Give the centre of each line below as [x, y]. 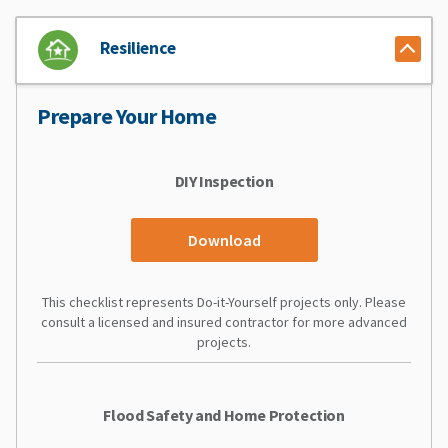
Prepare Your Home [127, 115]
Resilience [137, 47]
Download [224, 239]
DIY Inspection [224, 180]
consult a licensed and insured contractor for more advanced [224, 321]
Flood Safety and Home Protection [224, 414]
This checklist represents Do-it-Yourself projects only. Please [224, 301]
